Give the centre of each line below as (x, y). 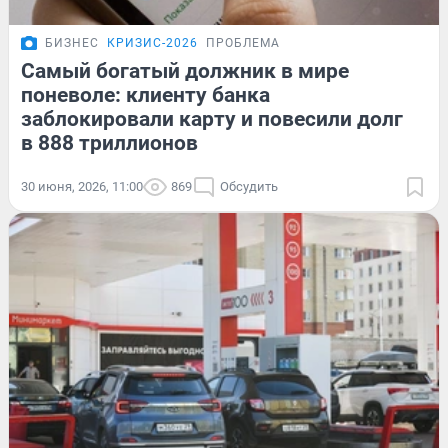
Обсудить (249, 187)
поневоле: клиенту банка (145, 95)
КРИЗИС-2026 (152, 43)
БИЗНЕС (72, 43)
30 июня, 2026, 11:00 (82, 187)
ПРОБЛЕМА (243, 43)
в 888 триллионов (109, 143)
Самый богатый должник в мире (185, 71)
